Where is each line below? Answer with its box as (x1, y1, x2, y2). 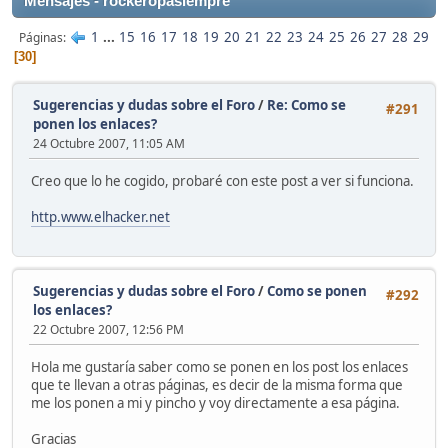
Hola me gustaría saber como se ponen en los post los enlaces (31, 358, 408, 377)
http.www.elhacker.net (31, 208, 170, 227)
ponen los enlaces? (33, 115, 157, 133)
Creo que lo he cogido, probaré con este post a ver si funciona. (31, 172, 414, 191)
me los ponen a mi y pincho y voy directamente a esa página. (31, 394, 400, 413)
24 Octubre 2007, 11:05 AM (33, 135, 185, 152)
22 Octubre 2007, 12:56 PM (33, 321, 184, 338)
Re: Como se (267, 96, 346, 114)
